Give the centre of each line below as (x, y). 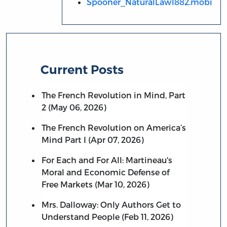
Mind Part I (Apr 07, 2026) (92, 139)
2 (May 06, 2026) (74, 107)
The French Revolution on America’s (113, 127)
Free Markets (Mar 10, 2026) (95, 184)
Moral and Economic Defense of (105, 172)
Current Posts (82, 69)
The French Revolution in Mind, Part (113, 95)
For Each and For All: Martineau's (107, 160)
